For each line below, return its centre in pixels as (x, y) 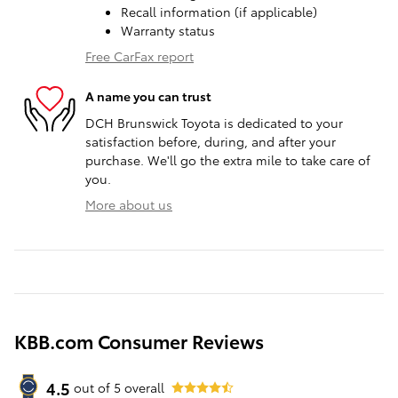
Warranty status (168, 30)
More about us (129, 204)
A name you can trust (148, 96)
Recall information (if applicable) (219, 11)
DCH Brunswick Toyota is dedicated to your (214, 122)
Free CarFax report (139, 56)
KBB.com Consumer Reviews (139, 340)
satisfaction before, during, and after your (211, 141)
